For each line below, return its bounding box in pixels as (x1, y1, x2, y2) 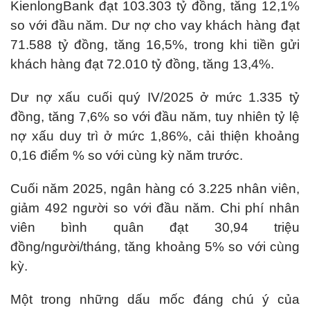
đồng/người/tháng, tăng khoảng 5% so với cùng (10, 239, 300, 254)
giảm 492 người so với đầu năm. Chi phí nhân (10, 201, 300, 215)
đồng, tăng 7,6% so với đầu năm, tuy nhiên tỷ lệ (10, 109, 300, 124)
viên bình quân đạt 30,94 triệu (10, 220, 300, 235)
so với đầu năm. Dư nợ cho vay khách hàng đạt (10, 18, 300, 33)
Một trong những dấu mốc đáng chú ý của (10, 292, 300, 307)
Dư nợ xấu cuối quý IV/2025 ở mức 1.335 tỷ (10, 90, 300, 104)
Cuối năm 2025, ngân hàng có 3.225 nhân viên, (10, 181, 300, 196)
